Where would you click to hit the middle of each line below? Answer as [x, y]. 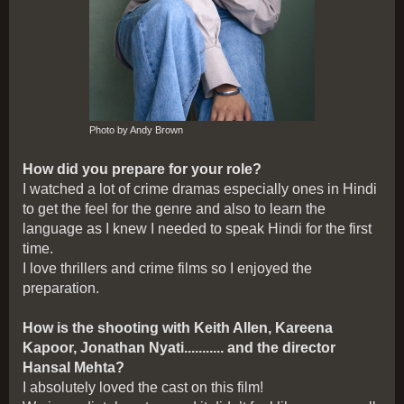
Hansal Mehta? [73, 367]
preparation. [61, 288]
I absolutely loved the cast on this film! [143, 387]
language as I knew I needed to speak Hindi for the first [197, 228]
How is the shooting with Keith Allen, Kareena [178, 327]
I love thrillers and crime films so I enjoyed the [167, 268]
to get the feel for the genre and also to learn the [174, 208]
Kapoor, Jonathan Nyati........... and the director [179, 347]
